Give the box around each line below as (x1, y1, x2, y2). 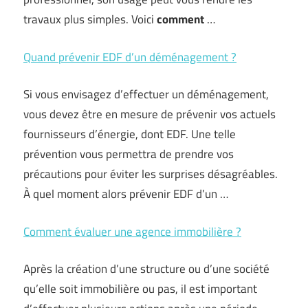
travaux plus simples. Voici (23, 10, 157, 28)
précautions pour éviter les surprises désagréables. (23, 165, 278, 183)
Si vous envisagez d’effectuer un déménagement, (23, 85, 269, 103)
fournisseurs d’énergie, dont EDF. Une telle (23, 125, 236, 143)
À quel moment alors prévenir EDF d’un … (23, 185, 228, 203)
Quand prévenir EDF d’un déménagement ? (23, 47, 236, 66)
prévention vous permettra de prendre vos (23, 145, 234, 163)
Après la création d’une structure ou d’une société (23, 260, 269, 278)
